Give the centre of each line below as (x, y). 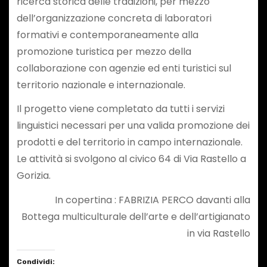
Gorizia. (35, 176)
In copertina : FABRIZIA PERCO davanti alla (153, 200)
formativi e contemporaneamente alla (107, 35)
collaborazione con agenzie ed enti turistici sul (124, 68)
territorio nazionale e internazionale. (102, 85)
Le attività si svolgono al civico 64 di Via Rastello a (131, 159)
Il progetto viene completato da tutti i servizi (120, 109)
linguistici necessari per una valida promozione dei (133, 126)
